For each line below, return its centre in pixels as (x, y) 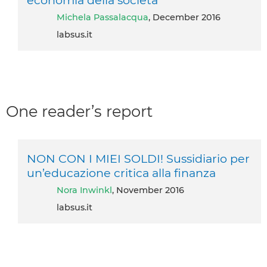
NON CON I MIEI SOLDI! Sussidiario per (138, 159)
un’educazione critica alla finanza (121, 173)
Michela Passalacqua (107, 17)
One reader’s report (79, 111)
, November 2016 (148, 190)
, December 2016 (184, 17)
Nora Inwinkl (88, 190)
